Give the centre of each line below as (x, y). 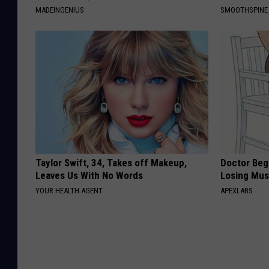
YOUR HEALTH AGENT (69, 191)
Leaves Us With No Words (89, 176)
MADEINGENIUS (60, 10)
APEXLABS (237, 191)
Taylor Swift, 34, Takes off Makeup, (111, 163)
